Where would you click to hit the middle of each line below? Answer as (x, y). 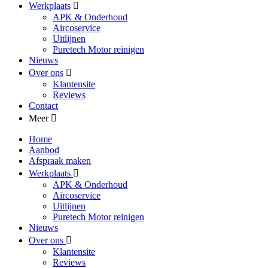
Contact (43, 106)
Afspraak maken (60, 161)
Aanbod (44, 150)
